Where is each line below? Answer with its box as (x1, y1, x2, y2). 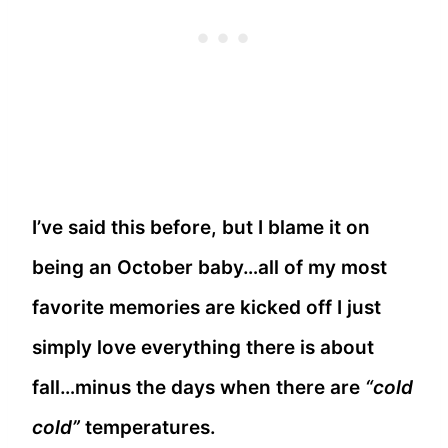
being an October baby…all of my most (32, 256, 387, 280)
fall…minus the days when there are (32, 376, 365, 400)
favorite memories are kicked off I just (32, 296, 381, 320)
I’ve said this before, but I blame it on (32, 216, 370, 240)
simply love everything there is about (32, 336, 374, 360)
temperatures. (85, 416, 216, 440)
